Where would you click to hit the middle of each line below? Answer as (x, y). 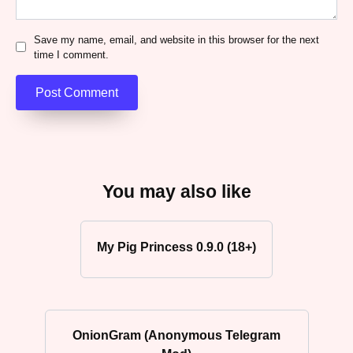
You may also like (176, 192)
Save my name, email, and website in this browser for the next (176, 39)
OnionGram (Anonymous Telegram (176, 335)
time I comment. (71, 54)
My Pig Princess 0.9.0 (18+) (176, 247)
